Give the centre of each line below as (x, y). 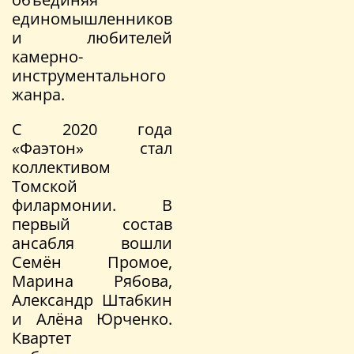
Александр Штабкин (92, 299)
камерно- (47, 56)
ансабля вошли (92, 243)
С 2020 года (92, 129)
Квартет (41, 337)
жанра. (38, 94)
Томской (45, 186)
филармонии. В (92, 205)
